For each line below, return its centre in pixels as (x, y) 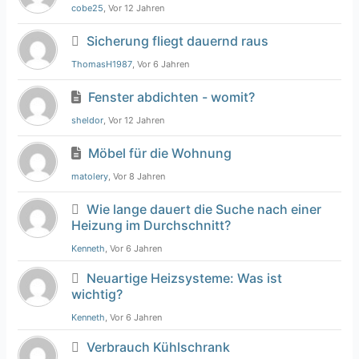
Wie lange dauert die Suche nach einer (204, 210)
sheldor (88, 121)
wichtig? (97, 294)
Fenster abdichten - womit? (172, 97)
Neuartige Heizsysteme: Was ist (185, 278)
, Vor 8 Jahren (137, 177)
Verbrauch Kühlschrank (159, 347)
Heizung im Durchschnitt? (151, 226)
